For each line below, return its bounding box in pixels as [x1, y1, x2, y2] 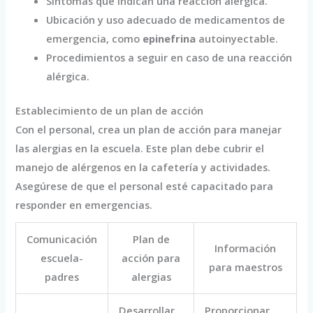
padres [45, 270, 80, 284]
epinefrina [143, 31, 196, 46]
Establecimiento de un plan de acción [15, 103, 204, 118]
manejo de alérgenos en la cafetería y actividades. [15, 160, 271, 175]
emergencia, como [46, 31, 143, 46]
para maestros [208, 260, 282, 275]
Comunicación [27, 232, 98, 247]
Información [214, 241, 277, 256]
